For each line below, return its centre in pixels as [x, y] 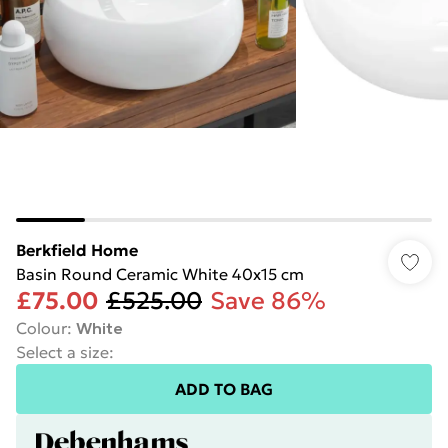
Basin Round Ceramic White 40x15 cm [160, 274]
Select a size [62, 352]
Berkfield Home [77, 250]
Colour [41, 328]
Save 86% [268, 301]
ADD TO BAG [224, 389]
